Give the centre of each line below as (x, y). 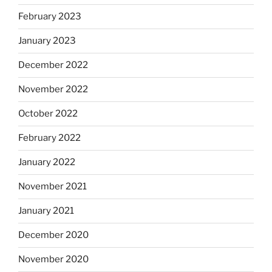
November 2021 (53, 187)
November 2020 (53, 260)
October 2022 (48, 114)
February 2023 (50, 17)
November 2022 (53, 90)
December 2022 (53, 65)
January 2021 (46, 211)
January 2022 (47, 162)
